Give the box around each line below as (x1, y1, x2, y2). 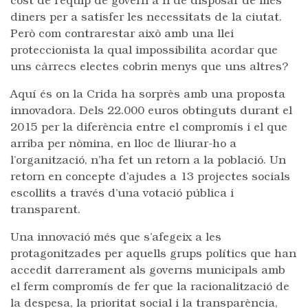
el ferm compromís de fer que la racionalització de (10, 282, 289, 293)
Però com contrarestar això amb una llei (10, 29, 234, 40)
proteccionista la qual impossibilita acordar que (10, 45, 278, 56)
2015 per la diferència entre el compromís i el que (10, 122, 287, 133)
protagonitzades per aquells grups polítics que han (10, 249, 296, 260)
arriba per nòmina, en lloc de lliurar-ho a (10, 139, 236, 150)
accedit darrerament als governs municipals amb (10, 265, 285, 276)
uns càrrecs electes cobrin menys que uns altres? (10, 62, 288, 73)
